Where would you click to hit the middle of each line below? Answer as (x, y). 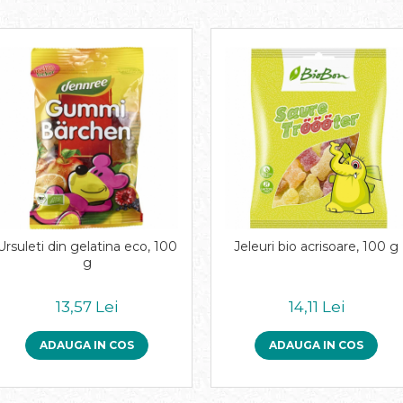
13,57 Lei (87, 307)
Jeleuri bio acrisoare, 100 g (316, 246)
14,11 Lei (316, 307)
